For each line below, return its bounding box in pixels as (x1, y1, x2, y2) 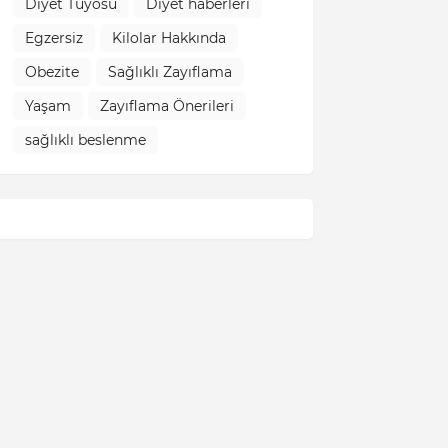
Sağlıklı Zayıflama (107, 62, 232, 81)
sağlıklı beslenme (24, 130, 146, 149)
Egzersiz (24, 28, 83, 47)
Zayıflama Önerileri (99, 96, 234, 115)
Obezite (24, 62, 79, 81)
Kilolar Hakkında (111, 28, 226, 47)
